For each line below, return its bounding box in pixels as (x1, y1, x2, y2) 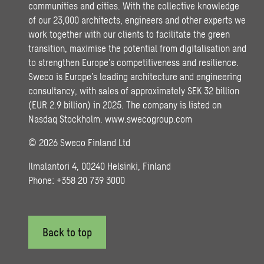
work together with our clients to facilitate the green (28, 28, 230, 40)
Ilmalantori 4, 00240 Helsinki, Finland (28, 160, 171, 172)
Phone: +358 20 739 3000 (28, 174, 125, 186)
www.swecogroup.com (105, 113, 192, 125)
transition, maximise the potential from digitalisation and (28, 42, 246, 54)
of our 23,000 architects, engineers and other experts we (28, 14, 246, 26)
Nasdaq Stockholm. (28, 113, 105, 125)
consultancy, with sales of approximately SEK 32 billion (28, 85, 239, 97)
